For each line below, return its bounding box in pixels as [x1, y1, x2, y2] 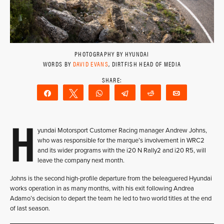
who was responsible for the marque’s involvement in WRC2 [37, 136, 204, 144]
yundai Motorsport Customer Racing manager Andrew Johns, [37, 126, 207, 134]
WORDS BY [42, 59, 73, 68]
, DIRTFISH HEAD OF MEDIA [108, 59, 181, 68]
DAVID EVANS [72, 59, 108, 68]
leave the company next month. [37, 156, 124, 164]
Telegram [135, 89, 162, 96]
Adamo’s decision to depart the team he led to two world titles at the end [10, 194, 211, 202]
